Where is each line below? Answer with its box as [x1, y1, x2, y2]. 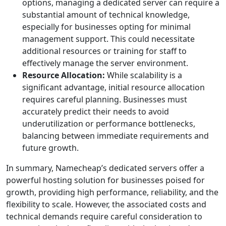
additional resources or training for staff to [22, 45, 187, 56]
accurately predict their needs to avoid [22, 106, 169, 117]
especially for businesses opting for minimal [22, 21, 191, 32]
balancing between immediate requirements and [22, 130, 209, 141]
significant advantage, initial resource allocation [22, 82, 205, 93]
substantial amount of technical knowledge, [22, 9, 190, 20]
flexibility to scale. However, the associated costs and [6, 199, 206, 210]
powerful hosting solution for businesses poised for [6, 175, 205, 186]
